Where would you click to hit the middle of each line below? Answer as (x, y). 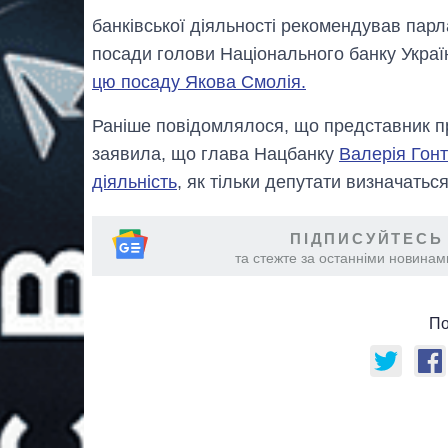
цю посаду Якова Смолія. (199, 81)
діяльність (134, 181)
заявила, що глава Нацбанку (215, 153)
